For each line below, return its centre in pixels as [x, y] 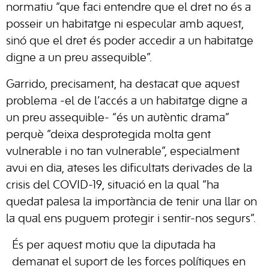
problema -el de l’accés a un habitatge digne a [127, 101]
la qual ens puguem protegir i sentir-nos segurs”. [131, 219]
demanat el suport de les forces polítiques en [129, 262]
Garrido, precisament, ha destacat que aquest [123, 84]
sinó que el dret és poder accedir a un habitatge [130, 41]
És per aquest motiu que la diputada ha [114, 245]
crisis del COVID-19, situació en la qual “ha [113, 185]
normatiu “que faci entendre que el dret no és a [128, 8]
